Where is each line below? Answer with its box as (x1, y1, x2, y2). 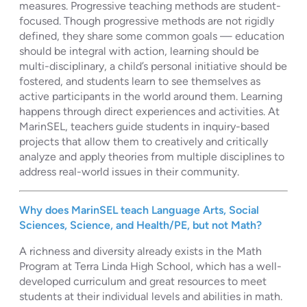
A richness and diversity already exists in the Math (19, 244, 262, 258)
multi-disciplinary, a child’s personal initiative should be (19, 59, 287, 73)
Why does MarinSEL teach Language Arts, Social (19, 203, 259, 217)
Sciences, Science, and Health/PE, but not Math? (19, 218, 262, 232)
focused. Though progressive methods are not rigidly (19, 14, 274, 27)
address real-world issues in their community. (19, 164, 239, 178)
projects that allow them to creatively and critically (19, 134, 268, 148)
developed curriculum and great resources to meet (19, 274, 267, 288)
